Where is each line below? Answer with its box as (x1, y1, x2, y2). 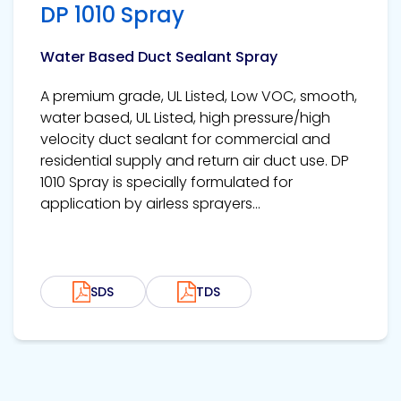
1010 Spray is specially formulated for (40, 172, 293, 193)
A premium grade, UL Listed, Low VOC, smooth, (40, 86, 357, 107)
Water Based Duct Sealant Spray (40, 47, 277, 68)
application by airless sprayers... (40, 193, 260, 215)
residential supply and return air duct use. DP (40, 150, 349, 172)
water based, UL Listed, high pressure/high (40, 107, 330, 129)
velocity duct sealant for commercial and (40, 129, 330, 150)
